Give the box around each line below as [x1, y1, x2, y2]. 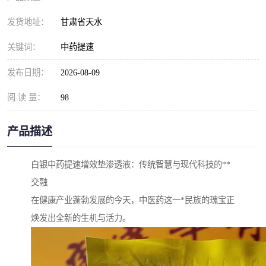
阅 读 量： [7, 93, 45, 102]
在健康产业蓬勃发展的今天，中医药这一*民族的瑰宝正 [31, 195, 235, 205]
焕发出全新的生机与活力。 [31, 213, 131, 223]
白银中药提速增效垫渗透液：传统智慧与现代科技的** [31, 160, 230, 170]
